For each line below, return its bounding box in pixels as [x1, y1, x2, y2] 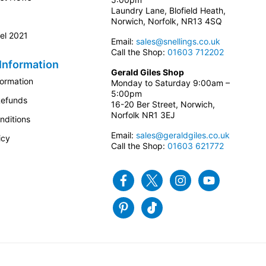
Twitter [164, 175, 192, 185]
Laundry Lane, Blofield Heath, [110, 5, 226, 16]
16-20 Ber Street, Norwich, [110, 99, 215, 110]
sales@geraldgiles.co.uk [135, 130, 230, 141]
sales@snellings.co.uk [135, 36, 220, 47]
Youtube [221, 175, 254, 185]
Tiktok [164, 202, 189, 213]
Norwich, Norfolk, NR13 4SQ [110, 16, 222, 27]
